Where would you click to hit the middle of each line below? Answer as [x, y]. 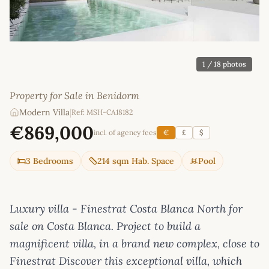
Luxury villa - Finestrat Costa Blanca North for [126, 209]
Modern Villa [44, 113]
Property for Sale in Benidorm [74, 96]
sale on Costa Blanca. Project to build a [105, 226]
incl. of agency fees [125, 133]
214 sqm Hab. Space [136, 161]
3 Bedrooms [50, 161]
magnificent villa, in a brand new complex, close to [134, 244]
